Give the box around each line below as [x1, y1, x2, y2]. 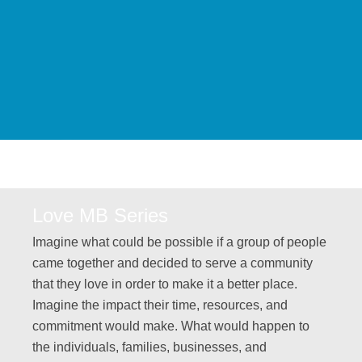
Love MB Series [32, 204, 168, 227]
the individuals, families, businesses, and [32, 340, 267, 355]
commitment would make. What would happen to [32, 319, 309, 334]
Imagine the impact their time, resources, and [32, 298, 288, 313]
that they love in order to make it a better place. [32, 277, 297, 292]
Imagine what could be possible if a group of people [32, 235, 326, 250]
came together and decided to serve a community [32, 256, 313, 271]
